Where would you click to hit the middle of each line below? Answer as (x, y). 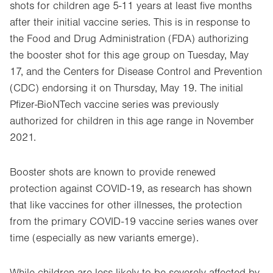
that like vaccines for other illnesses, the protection (126, 205)
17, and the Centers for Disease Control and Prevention (136, 72)
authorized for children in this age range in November (132, 121)
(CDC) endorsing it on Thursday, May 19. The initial (126, 88)
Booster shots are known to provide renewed (113, 172)
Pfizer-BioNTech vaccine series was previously (114, 105)
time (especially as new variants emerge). (104, 238)
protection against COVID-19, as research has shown (131, 189)
